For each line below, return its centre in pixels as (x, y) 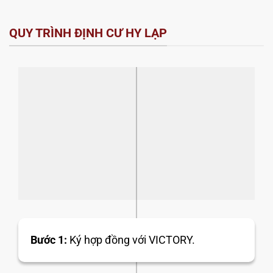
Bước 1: (49, 240)
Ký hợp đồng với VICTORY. (131, 240)
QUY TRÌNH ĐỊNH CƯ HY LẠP (88, 33)
